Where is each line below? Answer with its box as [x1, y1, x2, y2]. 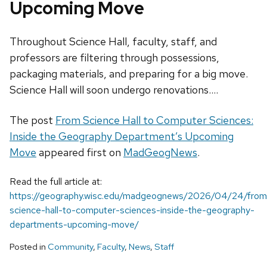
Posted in [10, 241, 48, 253]
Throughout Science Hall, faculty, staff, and [10, 35, 217, 49]
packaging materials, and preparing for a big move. [10, 67, 253, 81]
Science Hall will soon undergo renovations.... [10, 83, 218, 97]
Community [48, 241, 93, 253]
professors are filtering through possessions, [10, 51, 219, 65]
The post [10, 113, 55, 128]
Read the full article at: [10, 175, 102, 188]
